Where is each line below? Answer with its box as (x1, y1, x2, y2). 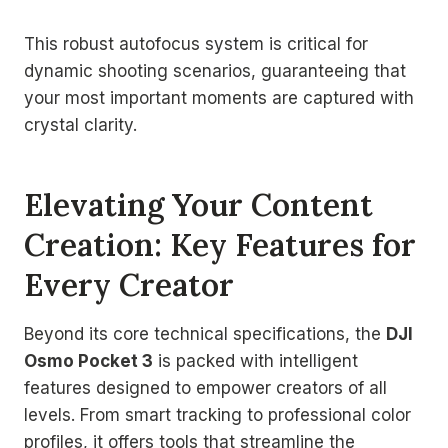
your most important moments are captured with (24, 87, 414, 108)
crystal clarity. (24, 114, 137, 135)
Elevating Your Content (24, 185, 373, 225)
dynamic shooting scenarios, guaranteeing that (24, 60, 406, 81)
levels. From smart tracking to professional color (24, 404, 411, 425)
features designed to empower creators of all (24, 377, 387, 398)
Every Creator (24, 265, 234, 305)
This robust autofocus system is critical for (24, 33, 368, 54)
